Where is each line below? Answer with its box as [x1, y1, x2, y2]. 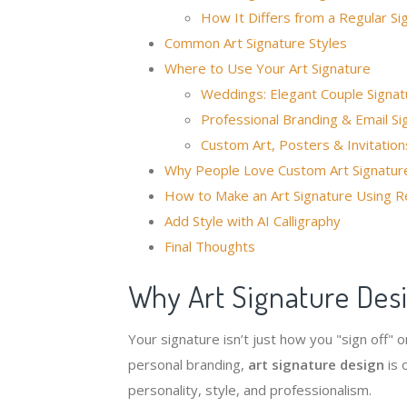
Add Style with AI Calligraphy [164, 212, 341, 230]
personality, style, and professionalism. [127, 381, 372, 399]
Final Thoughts [164, 237, 255, 255]
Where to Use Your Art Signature [164, 59, 371, 77]
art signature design [247, 355, 384, 373]
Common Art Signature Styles [164, 34, 347, 52]
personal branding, [127, 355, 248, 373]
